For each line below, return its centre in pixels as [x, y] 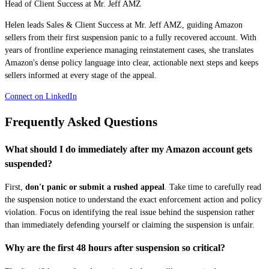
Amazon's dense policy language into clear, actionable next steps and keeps [131, 62]
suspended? [29, 163]
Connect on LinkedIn [41, 96]
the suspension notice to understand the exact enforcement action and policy [133, 200]
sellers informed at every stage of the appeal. [81, 75]
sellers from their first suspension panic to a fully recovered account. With [131, 37]
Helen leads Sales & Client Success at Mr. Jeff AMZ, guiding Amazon [124, 25]
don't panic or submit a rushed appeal [95, 187]
